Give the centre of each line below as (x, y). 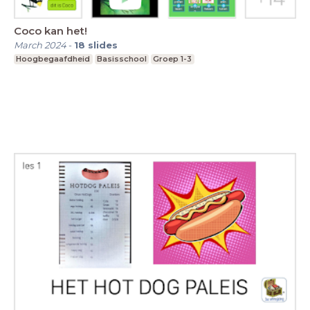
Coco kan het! (51, 31)
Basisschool (121, 59)
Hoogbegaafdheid (53, 59)
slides (103, 45)
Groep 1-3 (173, 59)
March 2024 (40, 45)
